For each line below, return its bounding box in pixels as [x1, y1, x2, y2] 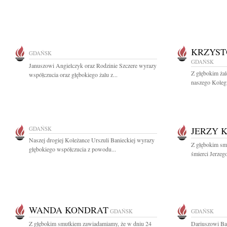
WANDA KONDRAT [29, 204, 108, 216]
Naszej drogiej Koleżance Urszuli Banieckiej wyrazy [29, 136, 155, 144]
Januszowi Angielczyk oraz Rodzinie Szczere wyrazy [29, 61, 157, 69]
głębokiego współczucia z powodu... [29, 145, 116, 153]
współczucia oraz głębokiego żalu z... [29, 70, 118, 79]
